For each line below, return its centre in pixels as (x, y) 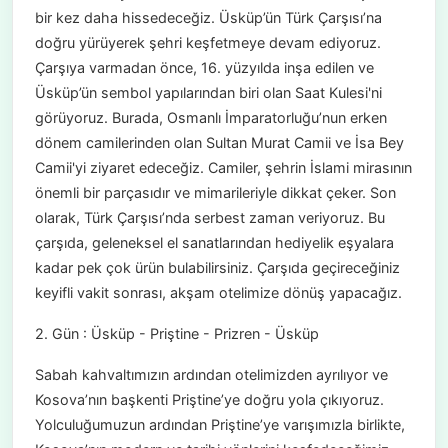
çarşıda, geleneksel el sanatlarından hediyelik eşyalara (214, 243)
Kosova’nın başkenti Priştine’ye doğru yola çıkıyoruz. (209, 400)
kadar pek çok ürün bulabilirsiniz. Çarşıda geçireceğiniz (217, 268)
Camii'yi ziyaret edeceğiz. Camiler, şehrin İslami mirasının (223, 168)
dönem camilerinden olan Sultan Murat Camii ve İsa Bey (219, 143)
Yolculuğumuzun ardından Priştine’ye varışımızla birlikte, (219, 425)
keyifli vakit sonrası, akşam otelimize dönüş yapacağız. (218, 293)
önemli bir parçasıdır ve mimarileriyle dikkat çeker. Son (215, 193)
